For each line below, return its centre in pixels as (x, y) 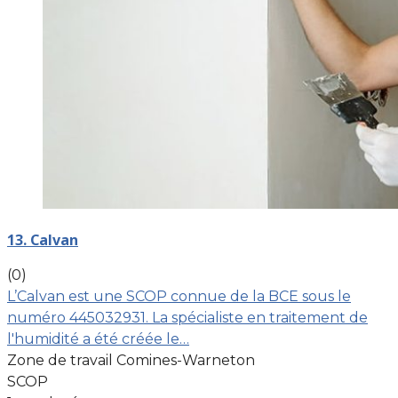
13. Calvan (43, 239)
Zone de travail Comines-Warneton (131, 360)
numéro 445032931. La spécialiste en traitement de (187, 317)
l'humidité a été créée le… (98, 338)
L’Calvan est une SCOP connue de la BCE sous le (179, 296)
